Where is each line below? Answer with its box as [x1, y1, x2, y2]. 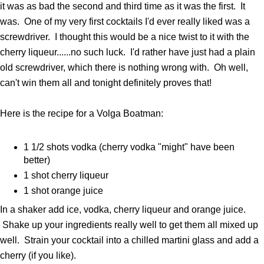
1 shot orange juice [23, 186, 103, 196]
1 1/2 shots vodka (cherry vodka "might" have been [23, 142, 235, 153]
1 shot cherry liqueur [23, 170, 108, 181]
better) [23, 155, 50, 166]
